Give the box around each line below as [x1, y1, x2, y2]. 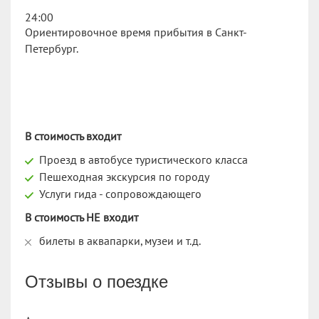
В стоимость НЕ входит [25, 211, 138, 224]
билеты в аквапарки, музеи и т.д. [39, 234, 201, 248]
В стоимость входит [25, 130, 121, 143]
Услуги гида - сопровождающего [39, 187, 202, 201]
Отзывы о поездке [25, 271, 168, 291]
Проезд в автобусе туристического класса [39, 153, 248, 167]
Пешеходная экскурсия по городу [39, 170, 209, 184]
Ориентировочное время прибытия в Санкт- [25, 26, 247, 39]
